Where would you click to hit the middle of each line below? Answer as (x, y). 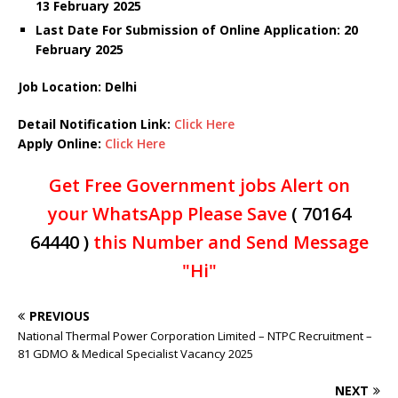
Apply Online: (61, 144)
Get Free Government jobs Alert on (199, 186)
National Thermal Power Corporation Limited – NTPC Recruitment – (195, 336)
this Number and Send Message (228, 243)
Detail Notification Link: (96, 124)
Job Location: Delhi (77, 87)
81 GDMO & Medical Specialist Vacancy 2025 (135, 354)
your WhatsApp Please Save (169, 214)
